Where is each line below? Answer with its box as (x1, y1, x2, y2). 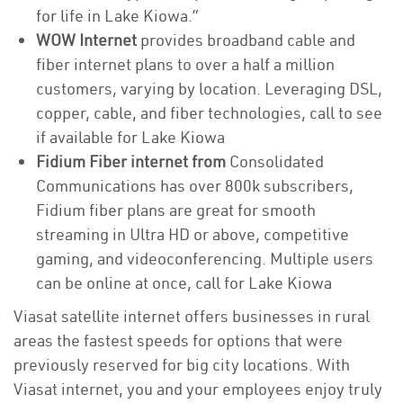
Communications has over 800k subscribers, (36, 175, 354, 196)
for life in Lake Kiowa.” (36, 5, 202, 26)
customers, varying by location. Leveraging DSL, (36, 78, 382, 99)
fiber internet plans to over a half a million (36, 54, 335, 75)
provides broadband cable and (137, 30, 355, 50)
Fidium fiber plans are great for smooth (36, 200, 316, 220)
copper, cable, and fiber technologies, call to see (36, 103, 382, 123)
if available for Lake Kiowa (36, 127, 225, 148)
